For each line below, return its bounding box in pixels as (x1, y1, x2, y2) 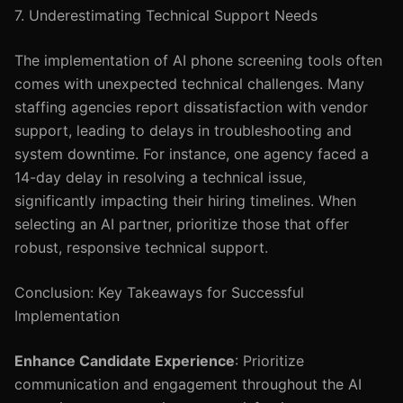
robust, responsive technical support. (14, 238, 268, 256)
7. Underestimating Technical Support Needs (14, 6, 318, 24)
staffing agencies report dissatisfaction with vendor (14, 98, 368, 116)
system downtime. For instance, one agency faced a (14, 145, 369, 163)
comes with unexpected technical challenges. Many (14, 75, 364, 93)
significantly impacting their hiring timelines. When (14, 192, 356, 210)
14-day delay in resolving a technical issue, (14, 168, 306, 186)
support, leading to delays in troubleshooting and (14, 121, 352, 139)
